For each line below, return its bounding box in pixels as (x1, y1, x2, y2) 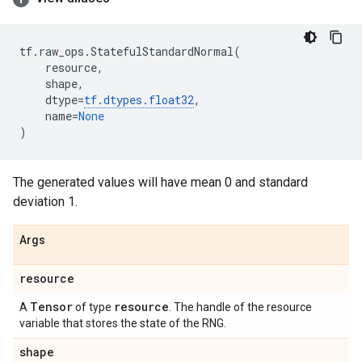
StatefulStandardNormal (90, 44, 234, 59)
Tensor (30, 299, 73, 314)
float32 (149, 92, 194, 107)
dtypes (103, 92, 142, 107)
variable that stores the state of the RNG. (19, 317, 226, 330)
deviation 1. (13, 194, 78, 209)
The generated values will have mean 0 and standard (13, 175, 308, 190)
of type (73, 301, 114, 314)
